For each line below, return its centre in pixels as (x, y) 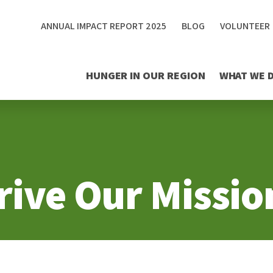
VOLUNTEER (245, 26)
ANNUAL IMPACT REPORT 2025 (104, 26)
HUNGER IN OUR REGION (145, 75)
